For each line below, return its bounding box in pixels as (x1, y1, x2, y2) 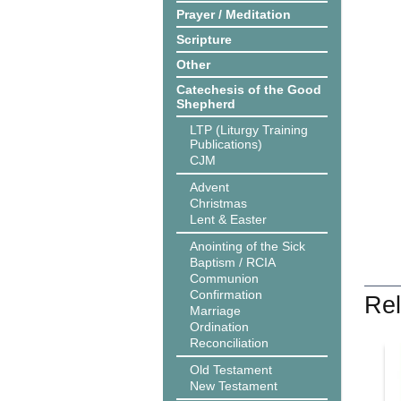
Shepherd (176, 97, 235, 111)
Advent (190, 180, 229, 194)
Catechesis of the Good (176, 82, 321, 97)
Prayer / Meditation (176, 7, 291, 21)
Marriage (190, 303, 241, 318)
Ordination (190, 320, 249, 334)
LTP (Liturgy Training (190, 123, 308, 137)
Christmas (190, 196, 247, 210)
